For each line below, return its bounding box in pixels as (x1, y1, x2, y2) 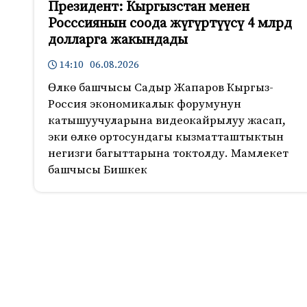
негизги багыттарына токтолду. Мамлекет (48, 146, 288, 162)
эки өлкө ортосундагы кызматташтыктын (48, 130, 284, 145)
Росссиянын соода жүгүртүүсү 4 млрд (48, 15, 292, 33)
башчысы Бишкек (48, 162, 147, 178)
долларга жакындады (48, 32, 188, 49)
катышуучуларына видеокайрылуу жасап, (48, 113, 286, 129)
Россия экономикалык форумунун (48, 97, 241, 112)
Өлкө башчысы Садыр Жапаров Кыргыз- (48, 80, 273, 96)
